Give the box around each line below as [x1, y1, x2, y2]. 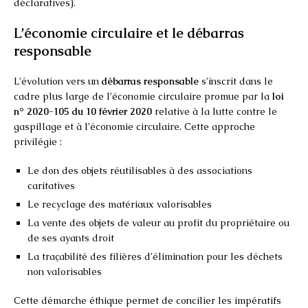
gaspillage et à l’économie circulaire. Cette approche [14, 120, 255, 133]
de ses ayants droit [27, 231, 114, 244]
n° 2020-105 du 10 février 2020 [14, 104, 152, 118]
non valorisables [27, 265, 102, 278]
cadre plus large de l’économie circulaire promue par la [14, 89, 272, 102]
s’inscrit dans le [199, 74, 273, 87]
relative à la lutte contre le [152, 104, 277, 118]
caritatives [27, 179, 75, 192]
